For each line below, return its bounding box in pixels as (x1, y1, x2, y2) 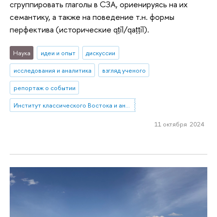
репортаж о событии (13, 83, 76, 92)
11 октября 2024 (154, 120, 204, 129)
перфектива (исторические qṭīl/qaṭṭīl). (10, 23, 149, 35)
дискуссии (86, 48, 116, 58)
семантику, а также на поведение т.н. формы (10, 11, 174, 22)
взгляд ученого (102, 66, 146, 75)
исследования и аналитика (13, 66, 92, 75)
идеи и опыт (40, 48, 76, 58)
